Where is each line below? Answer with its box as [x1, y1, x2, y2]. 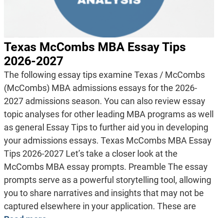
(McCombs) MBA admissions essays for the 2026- [3, 82, 197, 93]
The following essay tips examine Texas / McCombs [3, 69, 205, 80]
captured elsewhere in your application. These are [3, 200, 196, 211]
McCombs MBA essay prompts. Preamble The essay [3, 161, 208, 172]
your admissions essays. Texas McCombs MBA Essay [3, 135, 212, 145]
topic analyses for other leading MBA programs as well [3, 109, 214, 119]
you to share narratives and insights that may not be [3, 187, 204, 198]
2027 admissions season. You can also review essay [3, 95, 205, 106]
